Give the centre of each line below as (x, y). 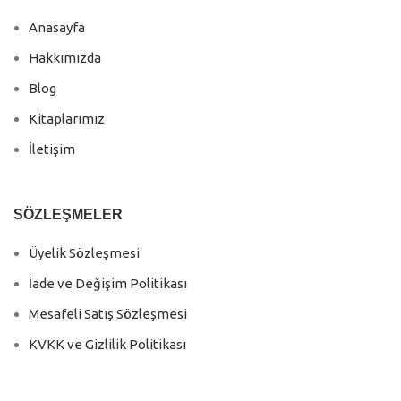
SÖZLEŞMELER (68, 215)
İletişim (52, 149)
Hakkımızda (65, 58)
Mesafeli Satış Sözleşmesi (108, 314)
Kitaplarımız (67, 119)
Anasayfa (57, 28)
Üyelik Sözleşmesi (84, 253)
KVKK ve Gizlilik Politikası (107, 345)
